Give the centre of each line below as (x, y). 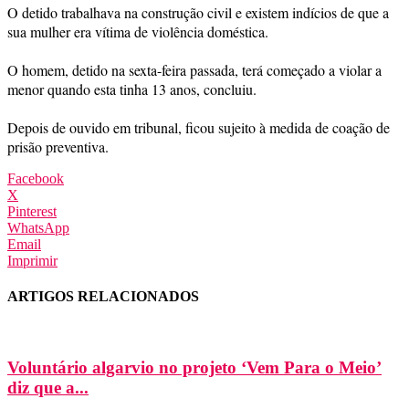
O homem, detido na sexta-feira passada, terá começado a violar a (194, 69)
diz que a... (48, 388)
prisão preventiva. (58, 146)
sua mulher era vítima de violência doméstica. (138, 31)
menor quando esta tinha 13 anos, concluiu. (132, 89)
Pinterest (32, 211)
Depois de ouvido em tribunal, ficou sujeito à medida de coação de (199, 127)
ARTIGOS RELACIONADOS (103, 297)
